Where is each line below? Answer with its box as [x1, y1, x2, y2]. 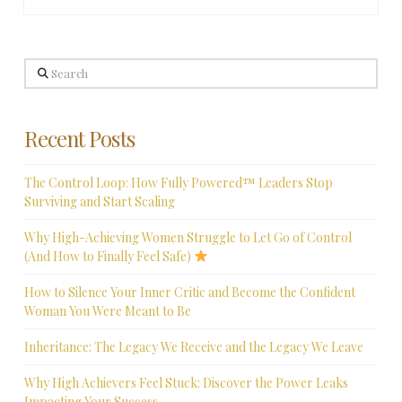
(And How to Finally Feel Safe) [23, 247, 194, 265]
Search [22, 59, 63, 77]
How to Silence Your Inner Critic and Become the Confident [23, 284, 355, 301]
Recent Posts [23, 124, 135, 153]
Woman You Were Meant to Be [23, 302, 191, 320]
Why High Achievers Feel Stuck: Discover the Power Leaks [23, 374, 348, 392]
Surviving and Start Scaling [23, 192, 175, 210]
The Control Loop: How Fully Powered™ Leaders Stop [23, 173, 333, 191]
